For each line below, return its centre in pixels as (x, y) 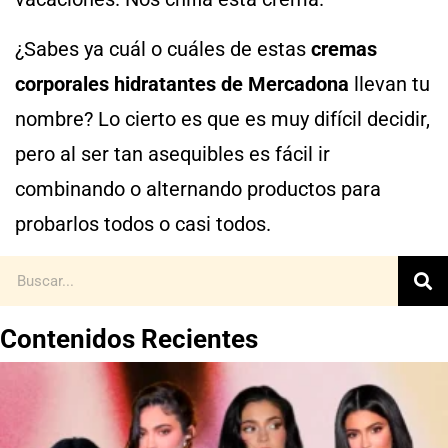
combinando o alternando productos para (198, 188)
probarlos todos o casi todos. (143, 223)
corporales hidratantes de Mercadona (182, 83)
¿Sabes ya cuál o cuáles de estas (163, 48)
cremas (344, 48)
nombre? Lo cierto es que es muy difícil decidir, (222, 118)
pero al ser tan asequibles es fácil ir (172, 153)
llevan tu (389, 83)
